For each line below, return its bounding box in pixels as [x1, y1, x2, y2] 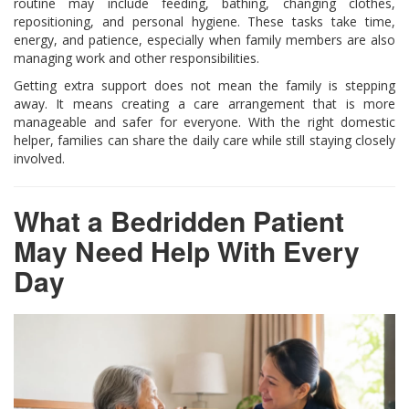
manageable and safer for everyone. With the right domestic [14, 112, 395, 131]
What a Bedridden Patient [14, 200, 344, 240]
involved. [14, 149, 65, 167]
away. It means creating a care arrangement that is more [14, 94, 395, 112]
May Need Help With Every [14, 230, 360, 270]
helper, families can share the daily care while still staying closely [14, 131, 395, 149]
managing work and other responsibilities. [14, 48, 259, 67]
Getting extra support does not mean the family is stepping [14, 76, 395, 94]
